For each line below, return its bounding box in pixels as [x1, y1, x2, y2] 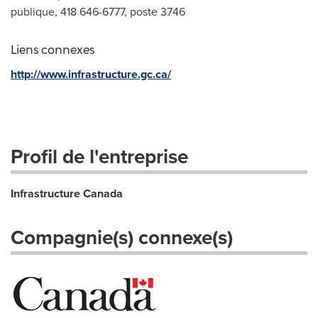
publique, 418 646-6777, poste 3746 [11, 4, 185, 19]
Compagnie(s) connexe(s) [11, 223, 233, 251]
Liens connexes [11, 43, 94, 57]
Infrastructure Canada [11, 185, 123, 202]
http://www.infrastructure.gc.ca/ [11, 66, 171, 82]
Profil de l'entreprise [11, 142, 188, 170]
